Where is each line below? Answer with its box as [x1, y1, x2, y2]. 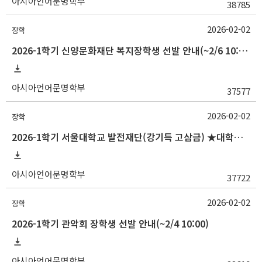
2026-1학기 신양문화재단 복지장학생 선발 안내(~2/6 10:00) [239, 43, 248, 57]
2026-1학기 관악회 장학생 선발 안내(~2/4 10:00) [12, 216, 209, 230]
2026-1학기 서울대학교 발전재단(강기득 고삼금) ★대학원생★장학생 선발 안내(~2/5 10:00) [234, 130, 243, 144]
